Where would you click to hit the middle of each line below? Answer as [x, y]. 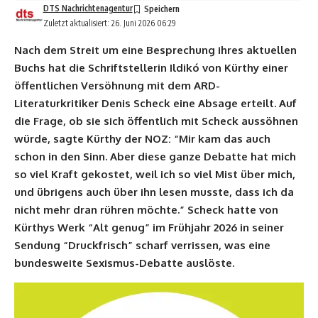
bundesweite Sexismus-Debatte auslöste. [124, 263]
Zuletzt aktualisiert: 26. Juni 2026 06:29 [109, 23]
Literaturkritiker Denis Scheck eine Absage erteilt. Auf [155, 103]
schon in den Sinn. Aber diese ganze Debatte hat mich [155, 156]
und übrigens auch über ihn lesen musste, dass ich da [154, 192]
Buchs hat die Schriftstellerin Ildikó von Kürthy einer [151, 67]
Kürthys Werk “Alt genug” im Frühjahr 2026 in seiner [149, 227]
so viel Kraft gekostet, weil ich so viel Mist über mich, [155, 174]
